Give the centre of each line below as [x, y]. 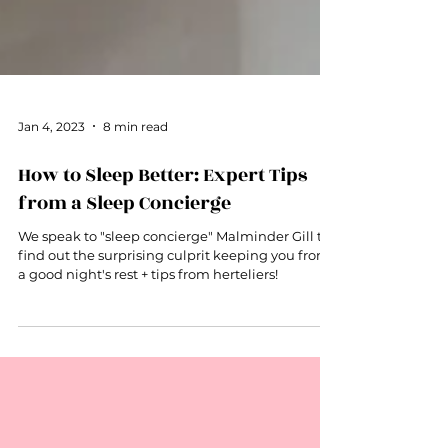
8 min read [135, 198]
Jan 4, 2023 [51, 198]
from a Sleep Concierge [124, 275]
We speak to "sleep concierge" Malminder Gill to [174, 308]
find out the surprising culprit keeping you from [174, 327]
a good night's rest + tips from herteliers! [148, 346]
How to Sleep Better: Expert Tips [162, 247]
